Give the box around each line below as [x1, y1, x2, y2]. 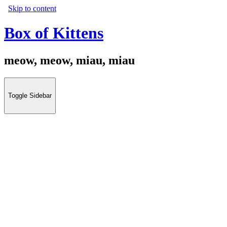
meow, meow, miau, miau [4, 53, 135, 67]
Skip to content [8, 4, 56, 13]
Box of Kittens [4, 24, 103, 43]
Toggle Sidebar [8, 92, 52, 100]
